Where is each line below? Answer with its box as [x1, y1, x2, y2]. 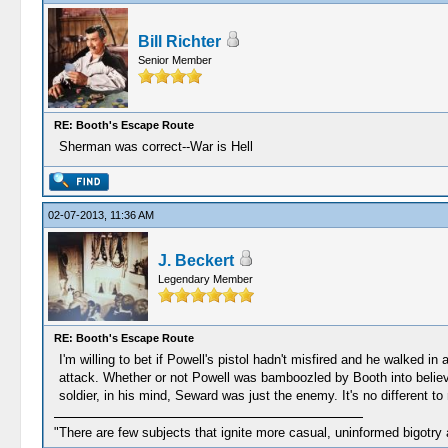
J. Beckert [157, 252, 234, 269]
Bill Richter [137, 33, 221, 50]
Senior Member [137, 54, 212, 66]
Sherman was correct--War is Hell [58, 139, 253, 154]
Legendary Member [157, 273, 253, 285]
